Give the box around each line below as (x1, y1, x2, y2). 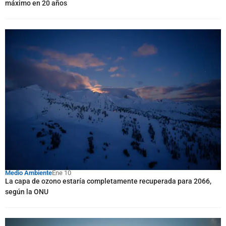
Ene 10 (52, 169, 71, 177)
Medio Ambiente (5, 169, 52, 177)
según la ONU (5, 188, 48, 196)
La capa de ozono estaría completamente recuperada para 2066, (5, 177, 211, 185)
